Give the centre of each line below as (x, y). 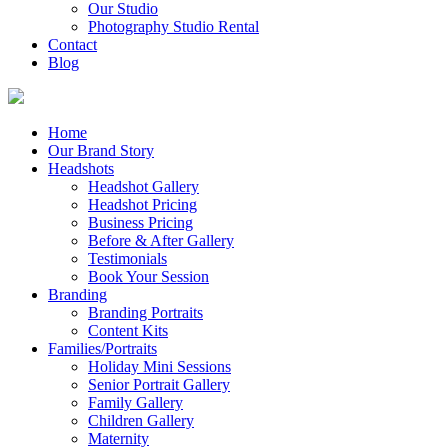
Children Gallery (141, 420)
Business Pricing (140, 222)
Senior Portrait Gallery (159, 384)
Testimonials (127, 258)
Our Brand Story (101, 150)
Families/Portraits (102, 348)
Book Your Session (148, 276)
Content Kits (128, 330)
